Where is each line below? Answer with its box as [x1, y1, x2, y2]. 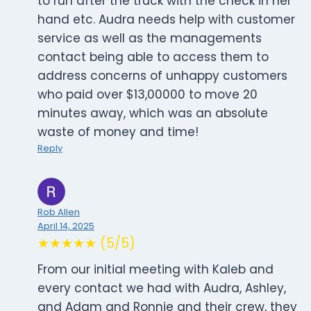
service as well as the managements [37, 30, 262, 47]
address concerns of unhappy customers [37, 67, 287, 85]
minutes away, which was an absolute [37, 105, 268, 122]
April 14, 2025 [37, 220, 94, 233]
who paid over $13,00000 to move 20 [37, 86, 258, 103]
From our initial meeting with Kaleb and [37, 261, 274, 278]
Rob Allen [37, 206, 80, 219]
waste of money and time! [37, 124, 199, 141]
